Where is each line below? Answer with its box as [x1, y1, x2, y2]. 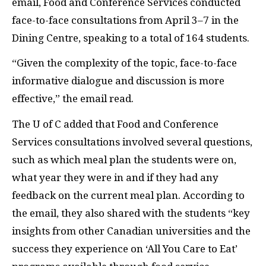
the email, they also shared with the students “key [12, 207, 250, 219]
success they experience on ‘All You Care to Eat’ [12, 242, 237, 255]
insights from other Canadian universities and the [12, 224, 251, 237]
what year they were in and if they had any [12, 171, 218, 183]
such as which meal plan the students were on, [12, 153, 236, 166]
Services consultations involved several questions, [12, 135, 252, 148]
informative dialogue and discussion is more [12, 75, 224, 87]
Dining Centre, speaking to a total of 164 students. [12, 31, 249, 44]
